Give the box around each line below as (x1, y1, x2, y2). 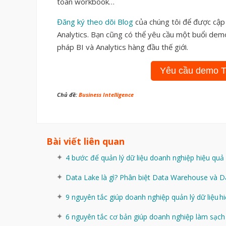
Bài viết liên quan (46, 135, 125, 148)
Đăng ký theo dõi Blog (57, 17, 133, 27)
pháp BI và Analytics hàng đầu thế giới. (57, 42, 188, 52)
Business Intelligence (79, 91, 134, 99)
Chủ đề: (57, 91, 79, 99)
